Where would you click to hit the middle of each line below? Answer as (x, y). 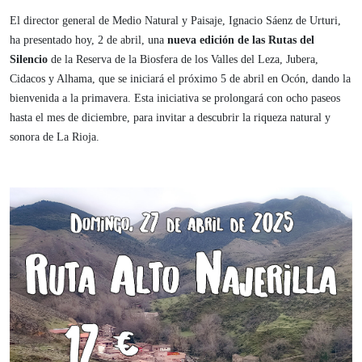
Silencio (29, 59)
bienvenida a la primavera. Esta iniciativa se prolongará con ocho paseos (175, 98)
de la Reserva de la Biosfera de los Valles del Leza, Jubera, (183, 59)
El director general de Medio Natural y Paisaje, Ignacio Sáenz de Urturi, (175, 20)
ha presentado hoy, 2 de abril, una (88, 40)
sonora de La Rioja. (55, 137)
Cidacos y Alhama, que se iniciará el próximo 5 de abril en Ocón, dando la (180, 78)
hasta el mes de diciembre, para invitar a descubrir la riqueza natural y (170, 117)
